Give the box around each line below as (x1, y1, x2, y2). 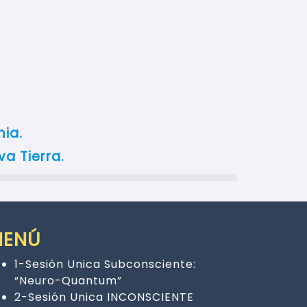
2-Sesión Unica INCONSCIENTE (14, 288, 194, 305)
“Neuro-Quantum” (14, 272, 122, 288)
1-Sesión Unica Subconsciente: (14, 256, 196, 272)
